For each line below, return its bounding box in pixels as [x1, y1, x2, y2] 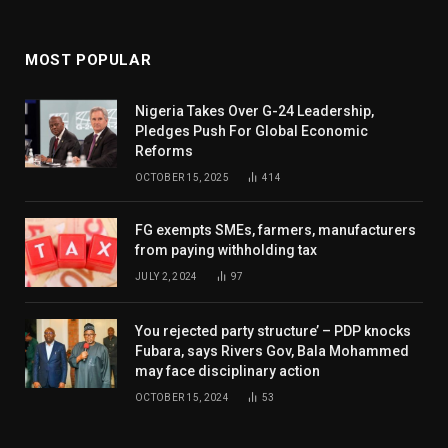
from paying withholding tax [135, 242, 317, 259]
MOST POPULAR [25, 51, 152, 70]
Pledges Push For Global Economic [135, 123, 368, 140]
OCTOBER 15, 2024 [135, 392, 229, 404]
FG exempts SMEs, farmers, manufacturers [135, 222, 416, 239]
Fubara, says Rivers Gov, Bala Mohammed [135, 343, 409, 360]
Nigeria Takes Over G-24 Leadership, [135, 103, 374, 120]
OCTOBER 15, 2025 [135, 172, 229, 184]
